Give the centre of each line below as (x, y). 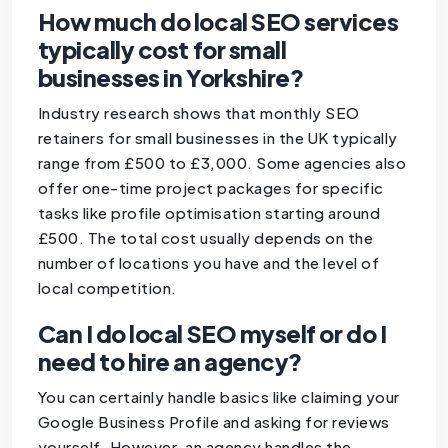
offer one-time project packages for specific (210, 187)
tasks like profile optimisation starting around (209, 212)
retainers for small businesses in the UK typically (217, 137)
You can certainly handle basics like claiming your (218, 396)
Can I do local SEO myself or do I (212, 333)
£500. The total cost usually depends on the (205, 237)
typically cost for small (162, 49)
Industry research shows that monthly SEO (198, 112)
